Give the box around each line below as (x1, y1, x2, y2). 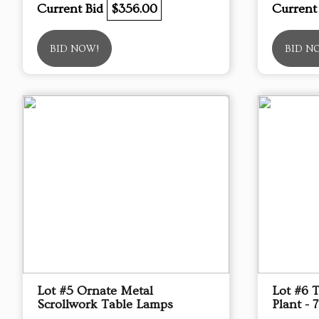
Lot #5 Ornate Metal (37, 283, 153, 298)
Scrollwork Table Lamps (37, 297, 173, 312)
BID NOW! (50, 43, 99, 55)
